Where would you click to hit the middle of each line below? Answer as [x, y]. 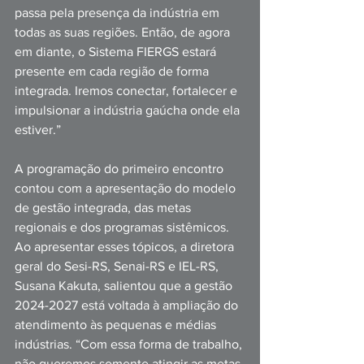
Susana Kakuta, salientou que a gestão [125, 286]
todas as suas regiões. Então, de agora [124, 32]
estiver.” [39, 130]
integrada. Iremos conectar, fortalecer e [128, 91]
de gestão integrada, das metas [104, 208]
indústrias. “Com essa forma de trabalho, [130, 344]
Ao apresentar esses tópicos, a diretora [126, 247]
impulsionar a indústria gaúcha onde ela [129, 110]
